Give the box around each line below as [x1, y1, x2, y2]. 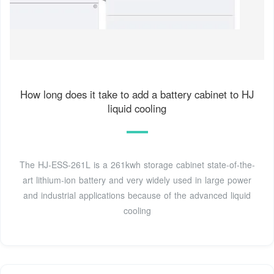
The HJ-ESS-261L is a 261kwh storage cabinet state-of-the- [19, 158, 255, 171]
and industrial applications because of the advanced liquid [23, 189, 251, 202]
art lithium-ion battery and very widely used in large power [23, 174, 251, 187]
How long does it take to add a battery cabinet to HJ [20, 87, 254, 102]
